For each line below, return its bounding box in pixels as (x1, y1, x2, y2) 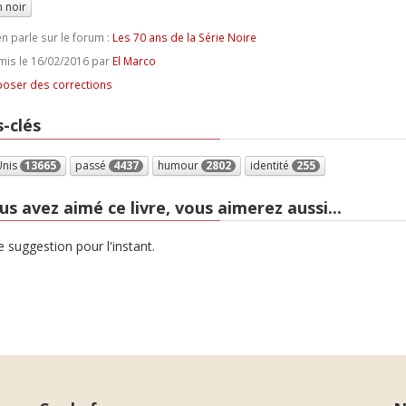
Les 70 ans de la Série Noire (111, 30, 256, 44)
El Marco (111, 53, 156, 68)
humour (157, 157, 201, 173)
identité (249, 157, 292, 173)
